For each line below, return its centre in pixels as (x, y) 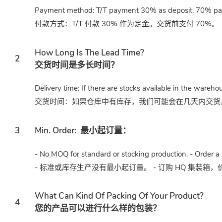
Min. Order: (55, 131)
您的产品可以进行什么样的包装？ (98, 209)
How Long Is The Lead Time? (89, 53)
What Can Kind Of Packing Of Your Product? (119, 196)
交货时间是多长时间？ (77, 65)
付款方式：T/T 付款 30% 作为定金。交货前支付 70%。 (127, 24)
